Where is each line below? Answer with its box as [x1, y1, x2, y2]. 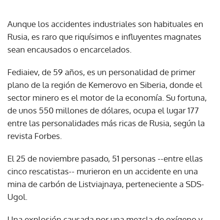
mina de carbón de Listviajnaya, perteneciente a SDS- [7, 178, 204, 189]
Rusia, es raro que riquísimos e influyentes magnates [7, 31, 201, 42]
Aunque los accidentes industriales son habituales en [7, 18, 203, 29]
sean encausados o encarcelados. [7, 44, 132, 55]
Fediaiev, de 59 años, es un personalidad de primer [7, 66, 195, 77]
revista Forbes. [7, 130, 62, 141]
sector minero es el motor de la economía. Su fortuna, [7, 92, 207, 103]
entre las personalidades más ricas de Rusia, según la [7, 117, 205, 128]
